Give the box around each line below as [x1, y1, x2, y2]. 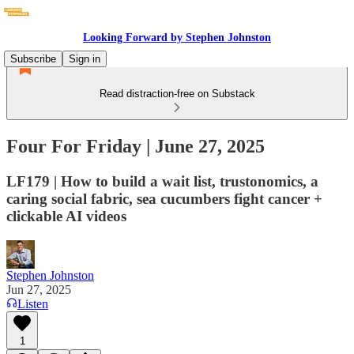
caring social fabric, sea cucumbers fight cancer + [6, 190, 322, 207]
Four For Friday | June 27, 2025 [6, 135, 265, 156]
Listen [17, 296, 48, 311]
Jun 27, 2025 [6, 282, 71, 296]
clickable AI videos [6, 207, 126, 224]
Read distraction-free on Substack [99, 88, 255, 100]
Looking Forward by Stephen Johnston [83, 32, 271, 43]
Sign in [69, 53, 100, 65]
